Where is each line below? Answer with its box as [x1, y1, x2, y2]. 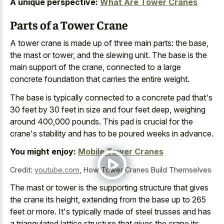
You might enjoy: [10, 146, 76, 156]
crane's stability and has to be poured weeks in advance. [10, 128, 213, 138]
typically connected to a [53, 92, 142, 102]
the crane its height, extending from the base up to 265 [10, 194, 206, 204]
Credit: [10, 165, 34, 174]
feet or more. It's [10, 206, 72, 216]
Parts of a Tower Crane [10, 16, 128, 32]
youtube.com [34, 165, 79, 174]
